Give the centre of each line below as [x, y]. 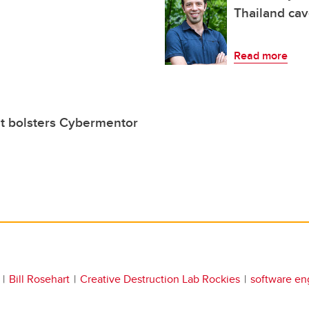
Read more [261, 56]
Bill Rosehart [39, 279]
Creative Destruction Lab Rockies [160, 279]
